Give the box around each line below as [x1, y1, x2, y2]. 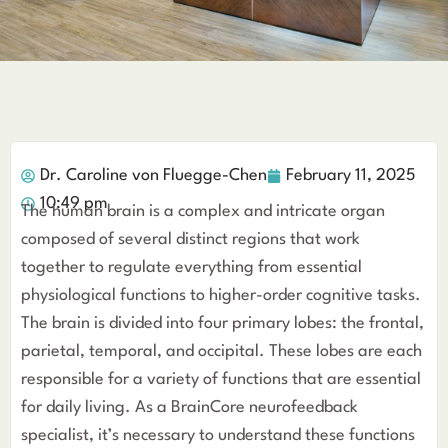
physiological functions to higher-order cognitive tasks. [21, 287, 421, 304]
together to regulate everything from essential [21, 259, 362, 276]
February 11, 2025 [286, 167, 416, 184]
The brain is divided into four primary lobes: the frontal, [21, 315, 424, 332]
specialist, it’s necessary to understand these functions [21, 427, 415, 444]
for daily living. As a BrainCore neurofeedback [21, 399, 358, 416]
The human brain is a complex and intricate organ [21, 203, 385, 220]
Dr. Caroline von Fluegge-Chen [40, 167, 267, 184]
